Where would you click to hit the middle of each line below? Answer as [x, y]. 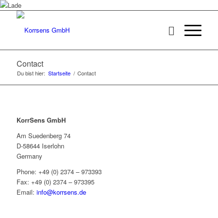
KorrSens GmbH [41, 120]
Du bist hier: [31, 73]
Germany [29, 156]
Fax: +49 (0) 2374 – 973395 [55, 182]
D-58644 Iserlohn [40, 146]
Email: [26, 192]
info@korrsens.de [61, 192]
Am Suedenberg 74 [43, 136]
